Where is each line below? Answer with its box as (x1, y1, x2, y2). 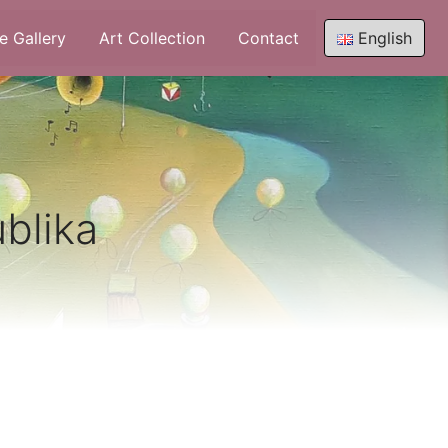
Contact (238, 28, 299, 48)
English (358, 28, 412, 48)
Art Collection (99, 28, 205, 48)
